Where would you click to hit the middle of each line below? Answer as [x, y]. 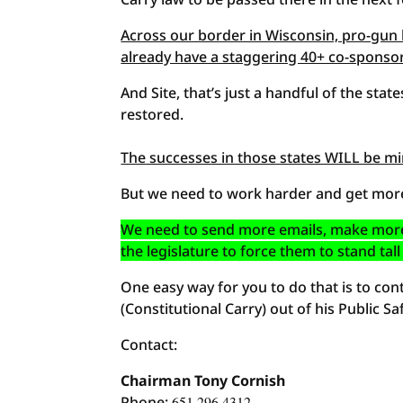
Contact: [149, 345]
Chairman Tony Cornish [203, 381]
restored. [152, 114]
